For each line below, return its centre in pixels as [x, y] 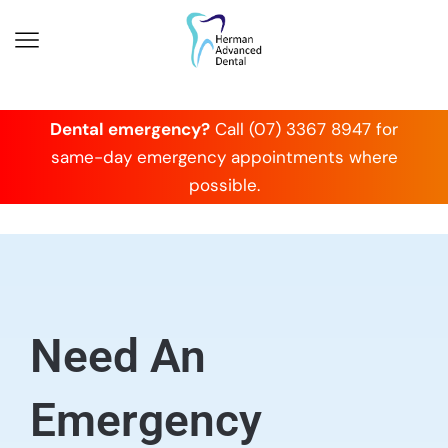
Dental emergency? [130, 128]
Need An [118, 355]
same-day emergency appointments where [224, 156]
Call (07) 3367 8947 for [304, 128]
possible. [224, 184]
